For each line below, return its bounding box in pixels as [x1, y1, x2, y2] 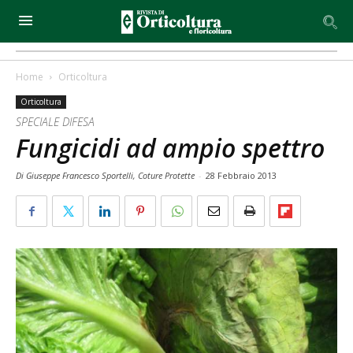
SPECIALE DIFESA [16, 114, 95, 129]
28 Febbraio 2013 [206, 169, 277, 181]
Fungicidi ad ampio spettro [16, 131, 325, 165]
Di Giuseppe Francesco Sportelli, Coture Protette [16, 169, 197, 181]
